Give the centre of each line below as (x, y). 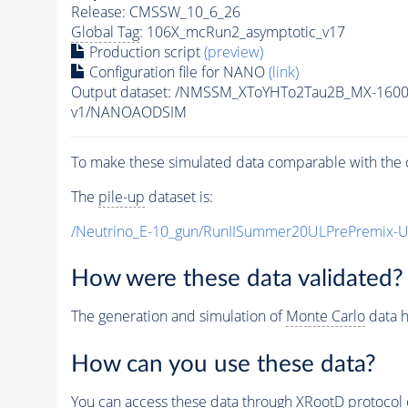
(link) (283, 71)
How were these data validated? (237, 279)
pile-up (121, 196)
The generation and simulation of (178, 316)
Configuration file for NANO (177, 71)
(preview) (233, 51)
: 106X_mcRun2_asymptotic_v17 (242, 31)
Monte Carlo (325, 316)
